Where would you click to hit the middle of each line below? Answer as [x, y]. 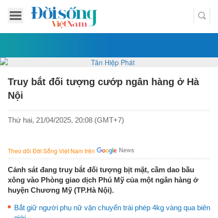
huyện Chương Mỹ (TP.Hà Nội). [61, 190]
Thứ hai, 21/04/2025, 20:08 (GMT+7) [66, 120]
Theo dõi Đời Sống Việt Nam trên [51, 151]
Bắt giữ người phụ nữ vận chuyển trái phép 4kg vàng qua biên [112, 208]
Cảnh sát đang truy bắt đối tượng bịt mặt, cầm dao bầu [101, 170]
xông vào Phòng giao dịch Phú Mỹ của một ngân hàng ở [103, 180]
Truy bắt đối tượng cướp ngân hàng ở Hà [103, 82]
